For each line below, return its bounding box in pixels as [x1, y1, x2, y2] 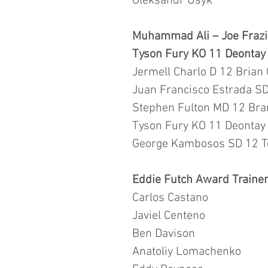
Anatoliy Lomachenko [132, 244, 241, 259]
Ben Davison [132, 226, 198, 241]
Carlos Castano [132, 190, 208, 205]
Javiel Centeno [132, 208, 208, 223]
